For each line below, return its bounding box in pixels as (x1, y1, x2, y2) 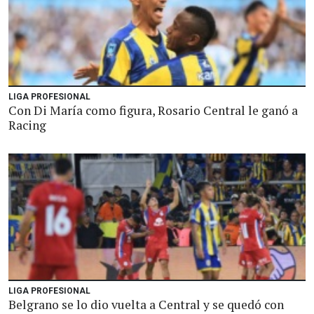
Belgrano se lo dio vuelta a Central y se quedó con (8, 296, 284, 313)
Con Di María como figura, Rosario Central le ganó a (8, 102, 298, 118)
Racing (8, 117, 46, 133)
